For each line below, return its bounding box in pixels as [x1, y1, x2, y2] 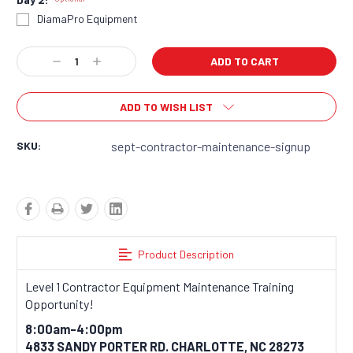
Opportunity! [25, 296, 94, 312]
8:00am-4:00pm [25, 321, 122, 337]
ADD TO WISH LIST [119, 100, 213, 114]
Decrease [50, 55, 95, 69]
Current [17, 44, 57, 58]
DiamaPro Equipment [36, 11, 138, 25]
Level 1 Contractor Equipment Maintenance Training [25, 279, 294, 295]
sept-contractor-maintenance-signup [111, 139, 310, 154]
